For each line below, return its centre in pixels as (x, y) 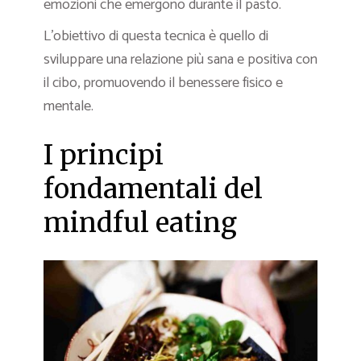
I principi (104, 156)
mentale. (68, 107)
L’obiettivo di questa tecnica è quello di (156, 37)
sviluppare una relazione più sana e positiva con (180, 60)
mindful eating (140, 223)
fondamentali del (153, 189)
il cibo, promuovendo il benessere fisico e (163, 83)
